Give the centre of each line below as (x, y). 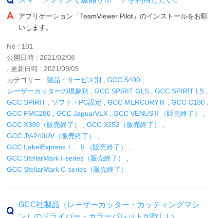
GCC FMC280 (29, 113)
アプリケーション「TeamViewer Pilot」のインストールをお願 (113, 16)
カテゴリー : (27, 80)
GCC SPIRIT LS (179, 91)
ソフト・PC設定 (77, 102)
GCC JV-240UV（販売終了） (51, 136)
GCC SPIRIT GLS (122, 91)
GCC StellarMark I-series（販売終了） (66, 158)
